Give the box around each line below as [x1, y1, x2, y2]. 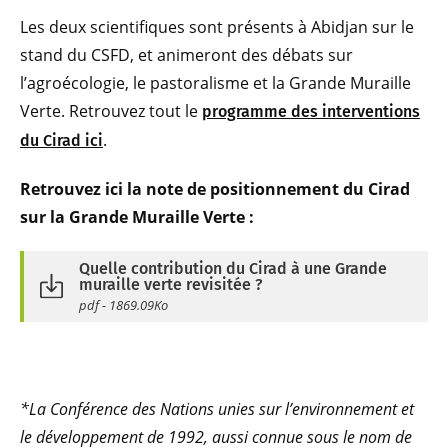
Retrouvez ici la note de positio [20, 177, 265, 200]
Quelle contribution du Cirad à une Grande [79, 258, 387, 278]
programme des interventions [202, 101, 420, 121]
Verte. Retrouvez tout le [20, 99, 202, 122]
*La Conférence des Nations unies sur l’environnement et [20, 397, 414, 420]
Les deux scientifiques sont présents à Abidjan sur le [20, 15, 414, 38]
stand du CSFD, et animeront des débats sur [20, 43, 353, 66]
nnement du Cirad [265, 177, 410, 200]
